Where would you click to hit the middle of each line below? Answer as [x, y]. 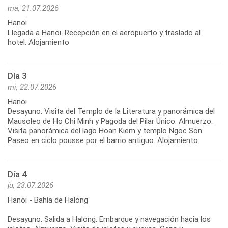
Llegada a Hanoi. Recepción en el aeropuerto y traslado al [104, 32]
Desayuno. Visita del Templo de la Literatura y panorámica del [111, 111]
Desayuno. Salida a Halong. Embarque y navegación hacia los [109, 219]
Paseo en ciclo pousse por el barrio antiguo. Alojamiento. [104, 140]
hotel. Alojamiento [38, 42]
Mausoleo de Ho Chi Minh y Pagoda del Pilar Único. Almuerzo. [110, 121]
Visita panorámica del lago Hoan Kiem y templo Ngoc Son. [106, 131]
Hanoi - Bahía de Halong [48, 200]
